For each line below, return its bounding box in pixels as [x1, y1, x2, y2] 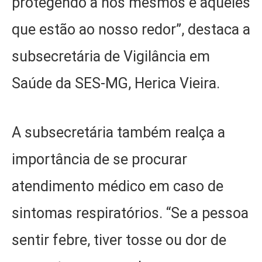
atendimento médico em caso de [12, 178, 223, 195]
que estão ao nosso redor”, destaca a [12, 20, 250, 38]
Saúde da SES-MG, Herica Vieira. [12, 74, 220, 92]
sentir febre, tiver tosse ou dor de [12, 232, 226, 249]
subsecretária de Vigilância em [12, 47, 210, 65]
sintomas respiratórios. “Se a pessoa [12, 205, 249, 222]
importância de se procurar [12, 151, 187, 168]
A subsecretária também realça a [12, 124, 225, 142]
